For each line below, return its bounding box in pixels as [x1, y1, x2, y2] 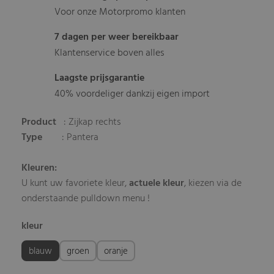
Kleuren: [21, 160, 57, 177]
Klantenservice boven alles [54, 45, 165, 62]
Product [21, 114, 59, 131]
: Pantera [47, 130, 99, 146]
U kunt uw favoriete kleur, [21, 176, 130, 192]
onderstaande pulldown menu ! [21, 191, 150, 207]
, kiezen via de [184, 176, 242, 192]
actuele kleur [129, 176, 185, 192]
